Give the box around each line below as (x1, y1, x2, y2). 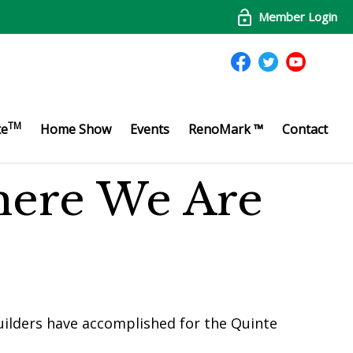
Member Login (258, 9, 337, 24)
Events (130, 121, 169, 139)
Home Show (40, 121, 111, 139)
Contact (282, 121, 328, 139)
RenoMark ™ (188, 121, 263, 139)
